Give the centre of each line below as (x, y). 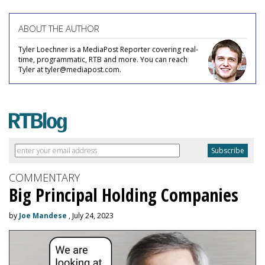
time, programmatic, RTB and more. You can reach (103, 60)
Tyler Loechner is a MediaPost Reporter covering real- (108, 50)
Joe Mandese (43, 216)
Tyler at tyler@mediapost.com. (70, 70)
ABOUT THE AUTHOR (59, 29)
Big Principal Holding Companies (124, 195)
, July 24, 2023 (90, 216)
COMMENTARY (44, 178)
